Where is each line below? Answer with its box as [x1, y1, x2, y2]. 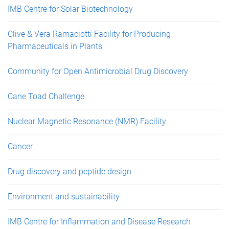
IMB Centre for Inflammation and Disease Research [8, 216, 191, 226]
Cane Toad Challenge [8, 91, 84, 101]
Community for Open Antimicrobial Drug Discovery [8, 66, 188, 76]
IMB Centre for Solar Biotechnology [8, 4, 133, 14]
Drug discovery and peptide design [8, 166, 131, 176]
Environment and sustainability [8, 191, 120, 201]
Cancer [8, 141, 33, 151]
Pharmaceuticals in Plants [8, 41, 102, 51]
